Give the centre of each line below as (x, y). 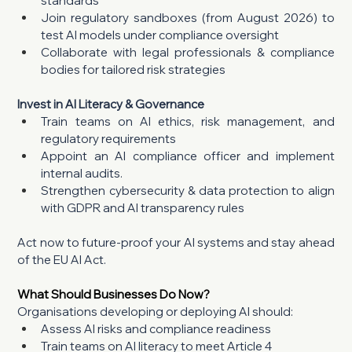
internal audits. (82, 173)
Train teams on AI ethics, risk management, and (188, 121)
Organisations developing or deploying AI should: (156, 311)
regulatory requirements (109, 138)
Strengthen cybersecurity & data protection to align (188, 190)
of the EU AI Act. (62, 259)
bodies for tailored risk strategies (134, 69)
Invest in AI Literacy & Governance (111, 104)
